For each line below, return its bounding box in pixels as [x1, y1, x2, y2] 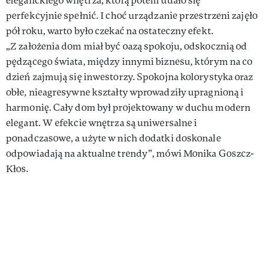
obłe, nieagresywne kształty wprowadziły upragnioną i [6, 85, 244, 98]
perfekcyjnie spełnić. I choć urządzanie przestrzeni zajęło [6, 9, 258, 22]
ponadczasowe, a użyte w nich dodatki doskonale [6, 131, 221, 144]
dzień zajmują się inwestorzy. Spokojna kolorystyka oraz [6, 70, 253, 83]
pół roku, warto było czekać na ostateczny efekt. [6, 24, 213, 37]
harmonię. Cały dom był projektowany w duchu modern [6, 101, 251, 114]
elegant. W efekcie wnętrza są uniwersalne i [6, 116, 197, 129]
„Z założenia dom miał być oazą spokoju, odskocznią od [6, 39, 247, 52]
